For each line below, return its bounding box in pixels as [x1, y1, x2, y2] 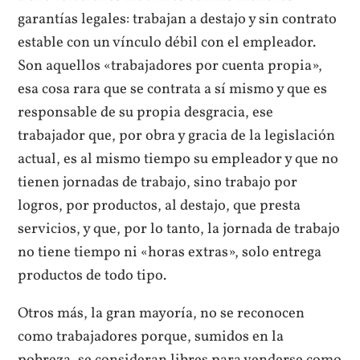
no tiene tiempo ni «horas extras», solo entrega [18, 241, 322, 263]
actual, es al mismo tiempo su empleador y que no [18, 148, 339, 170]
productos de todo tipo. [18, 264, 167, 286]
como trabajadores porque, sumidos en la [18, 325, 284, 347]
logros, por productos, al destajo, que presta [18, 194, 301, 216]
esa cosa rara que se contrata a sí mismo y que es [18, 78, 328, 100]
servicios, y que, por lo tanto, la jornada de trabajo [18, 218, 341, 239]
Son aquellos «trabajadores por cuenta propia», [18, 55, 323, 76]
